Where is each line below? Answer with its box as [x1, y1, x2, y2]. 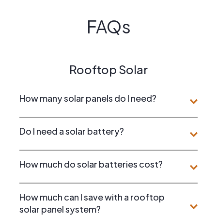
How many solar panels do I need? [19, 92, 156, 104]
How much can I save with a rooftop [19, 191, 165, 202]
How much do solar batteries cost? [19, 158, 163, 170]
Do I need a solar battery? [19, 125, 124, 137]
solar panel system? [19, 203, 101, 215]
